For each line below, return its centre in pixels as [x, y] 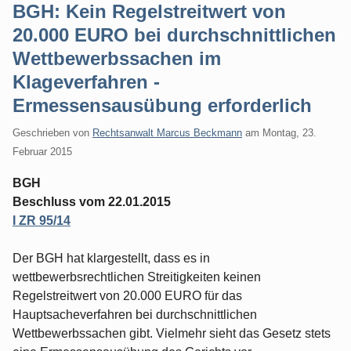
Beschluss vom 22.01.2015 [92, 201]
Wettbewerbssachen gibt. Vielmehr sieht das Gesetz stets [172, 333]
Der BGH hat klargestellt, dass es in [111, 258]
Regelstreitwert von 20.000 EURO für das [127, 295]
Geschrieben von [52, 132]
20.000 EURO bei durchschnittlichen [174, 35]
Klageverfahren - [86, 82]
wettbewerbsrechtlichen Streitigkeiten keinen [137, 277]
